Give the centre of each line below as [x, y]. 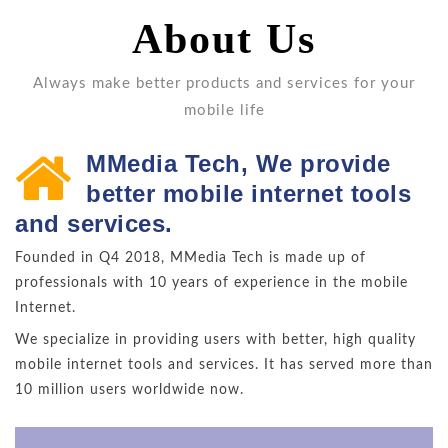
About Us [224, 39]
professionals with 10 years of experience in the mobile [211, 283]
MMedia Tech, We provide [238, 163]
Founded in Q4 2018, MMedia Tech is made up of [190, 258]
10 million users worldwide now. [129, 390]
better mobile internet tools [248, 193]
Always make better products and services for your [224, 83]
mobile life [224, 110]
